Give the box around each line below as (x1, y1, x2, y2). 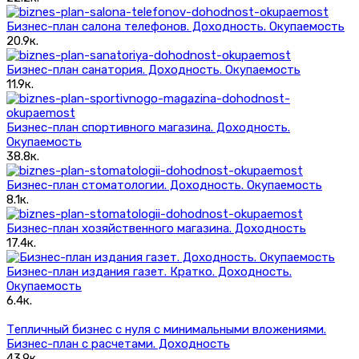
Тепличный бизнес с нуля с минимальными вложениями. (6, 321, 326, 337)
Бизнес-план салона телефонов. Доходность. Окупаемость (6, 18, 345, 34)
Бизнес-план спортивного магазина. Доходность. (6, 119, 290, 135)
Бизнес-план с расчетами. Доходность (6, 336, 230, 351)
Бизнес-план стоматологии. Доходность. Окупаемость (6, 177, 322, 192)
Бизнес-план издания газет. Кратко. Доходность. (6, 264, 292, 279)
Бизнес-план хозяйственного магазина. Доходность (6, 220, 306, 236)
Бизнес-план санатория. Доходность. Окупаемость (6, 62, 301, 77)
